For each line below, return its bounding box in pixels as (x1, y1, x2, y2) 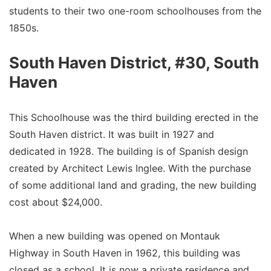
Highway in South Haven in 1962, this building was (9, 247, 240, 260)
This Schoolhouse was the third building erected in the (9, 111, 258, 124)
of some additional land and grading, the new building (9, 179, 256, 192)
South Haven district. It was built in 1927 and (9, 128, 214, 141)
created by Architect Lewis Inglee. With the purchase (9, 162, 251, 175)
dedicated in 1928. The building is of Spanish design (9, 145, 248, 158)
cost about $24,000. (9, 196, 102, 209)
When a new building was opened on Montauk (9, 230, 220, 243)
